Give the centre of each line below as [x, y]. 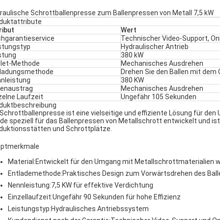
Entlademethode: [35, 173]
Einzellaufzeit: [30, 197]
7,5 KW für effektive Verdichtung [102, 185]
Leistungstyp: [29, 209]
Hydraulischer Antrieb [155, 47]
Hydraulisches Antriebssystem [100, 209]
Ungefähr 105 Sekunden [159, 97]
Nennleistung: [29, 185]
